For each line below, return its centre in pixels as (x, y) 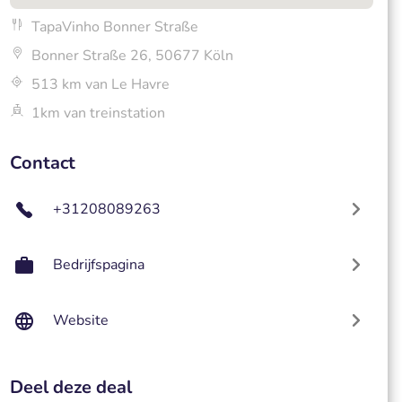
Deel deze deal (70, 387)
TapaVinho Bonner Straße (114, 27)
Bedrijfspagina (98, 265)
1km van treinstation (98, 113)
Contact (42, 163)
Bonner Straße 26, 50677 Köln (132, 56)
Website (80, 320)
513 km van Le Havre (100, 84)
